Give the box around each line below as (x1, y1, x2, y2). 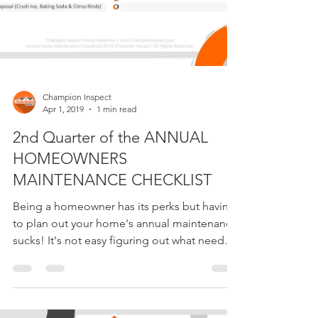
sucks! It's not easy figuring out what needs (13, 290, 229, 304)
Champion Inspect (43, 148, 111, 159)
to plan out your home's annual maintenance (13, 273, 238, 287)
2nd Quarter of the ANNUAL (13, 185, 208, 204)
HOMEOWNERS (13, 206, 127, 225)
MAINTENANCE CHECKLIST (13, 227, 212, 246)
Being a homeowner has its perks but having (13, 256, 236, 270)
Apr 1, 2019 (43, 160, 84, 171)
